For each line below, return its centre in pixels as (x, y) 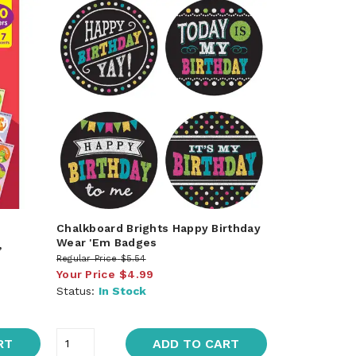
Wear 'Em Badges (106, 242)
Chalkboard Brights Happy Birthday (158, 228)
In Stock (122, 290)
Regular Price (87, 258)
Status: (77, 290)
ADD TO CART (196, 343)
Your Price (85, 274)
